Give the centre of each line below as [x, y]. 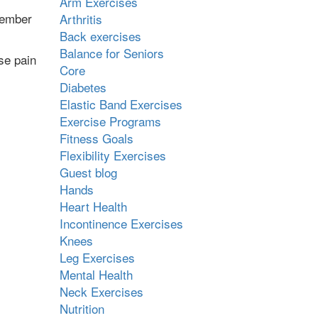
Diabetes [83, 87]
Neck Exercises [101, 291]
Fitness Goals [96, 138]
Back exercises [100, 36]
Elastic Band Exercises [121, 104]
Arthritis [81, 19]
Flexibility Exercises [113, 155]
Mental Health [96, 274]
